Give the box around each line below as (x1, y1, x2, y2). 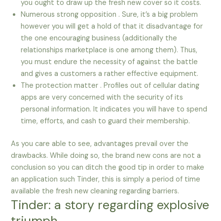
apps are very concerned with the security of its (21, 93, 184, 103)
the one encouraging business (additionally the (21, 34, 178, 43)
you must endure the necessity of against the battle (21, 57, 198, 67)
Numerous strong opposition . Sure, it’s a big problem (21, 10, 198, 20)
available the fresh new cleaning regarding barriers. (11, 186, 180, 196)
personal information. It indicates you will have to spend (21, 105, 208, 114)
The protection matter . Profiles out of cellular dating (21, 81, 200, 91)
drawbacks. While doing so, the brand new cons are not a (11, 151, 201, 161)
